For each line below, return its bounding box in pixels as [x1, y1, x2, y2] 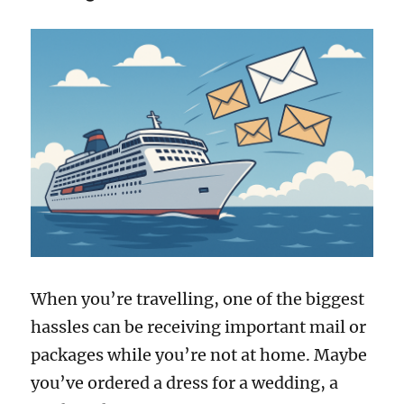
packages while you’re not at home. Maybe [31, 344, 368, 366]
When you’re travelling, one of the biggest [31, 289, 365, 310]
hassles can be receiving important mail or [31, 317, 367, 338]
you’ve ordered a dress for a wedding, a [31, 372, 339, 394]
